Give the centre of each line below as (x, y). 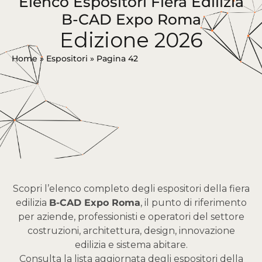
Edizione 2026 (131, 40)
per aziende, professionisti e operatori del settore (131, 217)
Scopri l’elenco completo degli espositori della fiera (131, 189)
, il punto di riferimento (193, 203)
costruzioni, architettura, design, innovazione (131, 231)
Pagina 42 (117, 59)
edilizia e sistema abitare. (131, 245)
